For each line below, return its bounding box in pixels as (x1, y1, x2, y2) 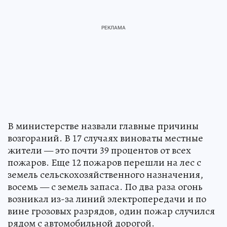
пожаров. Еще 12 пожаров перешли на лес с (8, 155, 201, 169)
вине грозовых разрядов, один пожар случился (8, 204, 215, 218)
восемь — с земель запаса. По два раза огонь (8, 179, 203, 194)
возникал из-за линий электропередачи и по (8, 192, 206, 206)
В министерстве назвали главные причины (8, 119, 199, 133)
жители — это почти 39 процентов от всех (8, 143, 191, 157)
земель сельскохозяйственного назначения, (8, 167, 203, 181)
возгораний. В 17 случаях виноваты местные (8, 131, 203, 145)
